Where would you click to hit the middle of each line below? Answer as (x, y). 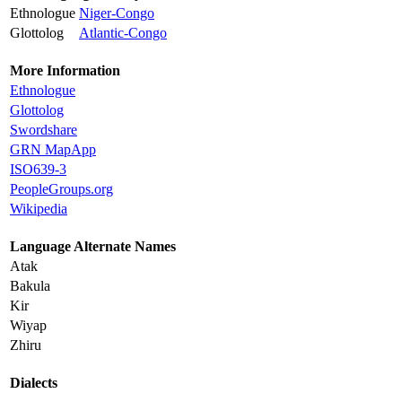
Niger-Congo (117, 13)
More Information (65, 71)
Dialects (34, 383)
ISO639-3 (38, 170)
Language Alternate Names (93, 247)
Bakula (30, 286)
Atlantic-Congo (123, 33)
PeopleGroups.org (61, 189)
